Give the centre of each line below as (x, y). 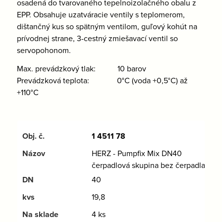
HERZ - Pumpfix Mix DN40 (137, 153)
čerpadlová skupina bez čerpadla (148, 165)
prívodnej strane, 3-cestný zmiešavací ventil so (97, 38)
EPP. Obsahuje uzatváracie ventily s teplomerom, (101, 14)
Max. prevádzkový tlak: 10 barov (81, 69)
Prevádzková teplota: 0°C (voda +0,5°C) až (102, 81)
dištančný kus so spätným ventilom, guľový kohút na (107, 26)
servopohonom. (44, 50)
